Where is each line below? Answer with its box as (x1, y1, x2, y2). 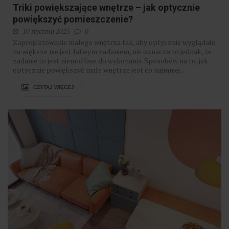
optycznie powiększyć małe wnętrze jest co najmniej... (13, 65, 185, 75)
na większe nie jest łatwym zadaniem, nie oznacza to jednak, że (13, 47, 212, 57)
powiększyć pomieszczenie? (13, 14, 133, 25)
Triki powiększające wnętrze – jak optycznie (13, 2, 200, 13)
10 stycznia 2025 (22, 27, 70, 36)
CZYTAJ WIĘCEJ (32, 84, 74, 90)
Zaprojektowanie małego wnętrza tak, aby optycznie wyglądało (13, 37, 216, 48)
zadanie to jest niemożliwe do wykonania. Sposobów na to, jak (13, 56, 208, 66)
